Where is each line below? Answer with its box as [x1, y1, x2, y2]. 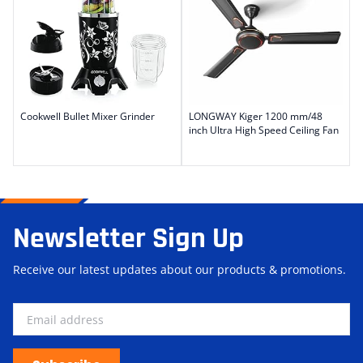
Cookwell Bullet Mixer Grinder [20, 109, 155, 124]
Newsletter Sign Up [13, 220, 244, 258]
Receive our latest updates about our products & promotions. [13, 262, 346, 278]
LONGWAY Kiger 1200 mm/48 [189, 109, 322, 124]
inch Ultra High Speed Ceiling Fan [189, 123, 339, 138]
